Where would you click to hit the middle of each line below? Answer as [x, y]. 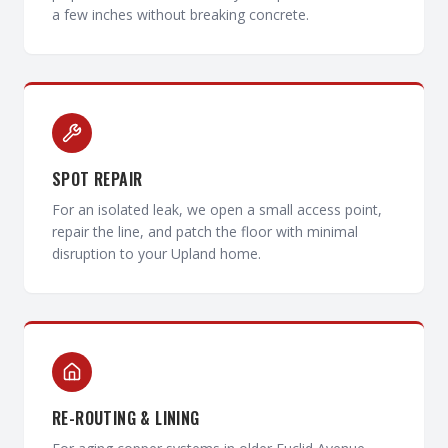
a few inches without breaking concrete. [180, 14]
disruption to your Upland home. [156, 253]
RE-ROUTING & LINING [126, 418]
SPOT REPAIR [97, 179]
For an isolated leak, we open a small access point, [217, 209]
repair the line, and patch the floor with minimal [205, 231]
